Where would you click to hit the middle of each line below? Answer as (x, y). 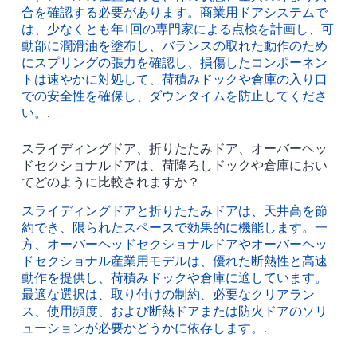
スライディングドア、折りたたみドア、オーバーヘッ (174, 148)
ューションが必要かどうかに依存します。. (144, 328)
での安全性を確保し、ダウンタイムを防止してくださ (174, 96)
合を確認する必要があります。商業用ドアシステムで (174, 12)
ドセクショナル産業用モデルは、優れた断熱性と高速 (174, 261)
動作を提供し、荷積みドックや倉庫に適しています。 (174, 277)
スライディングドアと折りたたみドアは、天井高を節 (174, 210)
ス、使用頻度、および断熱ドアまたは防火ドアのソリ (174, 311)
